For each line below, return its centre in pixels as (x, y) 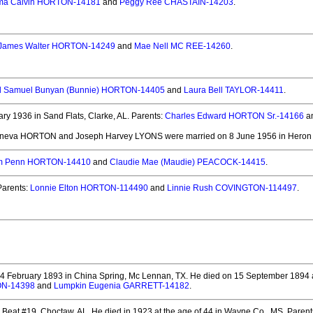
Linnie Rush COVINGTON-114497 (232, 188)
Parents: (147, 116)
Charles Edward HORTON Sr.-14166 (234, 116)
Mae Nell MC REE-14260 (182, 46)
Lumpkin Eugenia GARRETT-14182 (122, 286)
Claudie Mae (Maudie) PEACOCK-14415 (188, 162)
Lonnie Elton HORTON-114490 (89, 188)
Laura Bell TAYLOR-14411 (234, 90)
